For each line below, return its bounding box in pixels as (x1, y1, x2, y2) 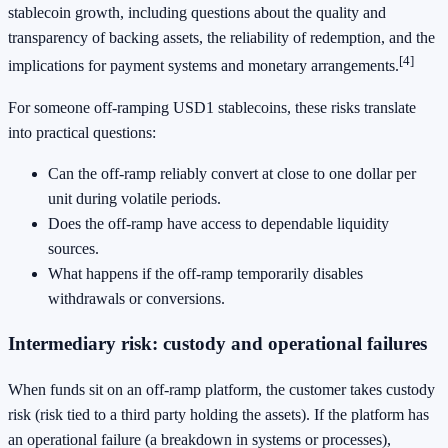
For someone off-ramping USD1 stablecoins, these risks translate (8, 98, 416, 116)
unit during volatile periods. (48, 189, 221, 207)
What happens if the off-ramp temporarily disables (48, 264, 363, 282)
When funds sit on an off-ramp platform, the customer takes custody (8, 381, 435, 399)
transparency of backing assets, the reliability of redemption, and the (8, 29, 435, 47)
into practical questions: (8, 123, 156, 141)
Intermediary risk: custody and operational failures (8, 333, 427, 355)
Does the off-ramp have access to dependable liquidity (48, 214, 389, 232)
